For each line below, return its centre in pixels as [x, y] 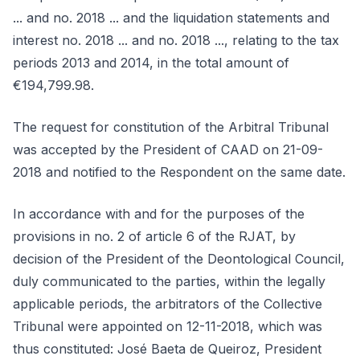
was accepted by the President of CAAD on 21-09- [168, 149]
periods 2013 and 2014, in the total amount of [151, 63]
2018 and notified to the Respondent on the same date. [179, 172]
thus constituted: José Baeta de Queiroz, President [167, 349]
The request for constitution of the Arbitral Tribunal [171, 127]
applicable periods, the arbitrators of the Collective [168, 304]
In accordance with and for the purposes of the [159, 214]
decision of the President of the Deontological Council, [179, 259]
